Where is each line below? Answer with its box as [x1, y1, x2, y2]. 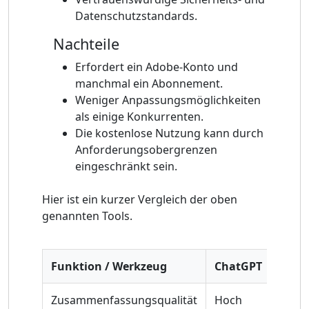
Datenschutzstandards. [75, 8, 197, 23]
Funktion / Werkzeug [51, 258, 167, 274]
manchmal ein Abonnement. [75, 75, 223, 91]
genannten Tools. [42, 208, 132, 223]
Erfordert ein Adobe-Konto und [75, 59, 238, 74]
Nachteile [53, 33, 119, 54]
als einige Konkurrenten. [75, 108, 203, 124]
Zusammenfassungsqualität [51, 292, 197, 308]
